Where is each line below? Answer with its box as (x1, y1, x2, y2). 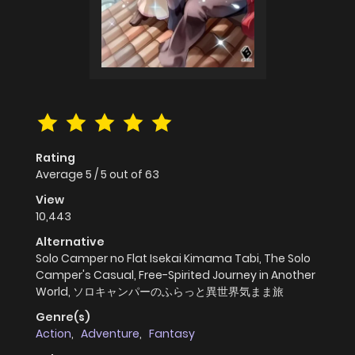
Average (36, 166, 86, 183)
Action (36, 326, 71, 342)
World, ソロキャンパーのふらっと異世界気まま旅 (36, 284, 284, 300)
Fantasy (149, 326, 195, 342)
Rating (36, 150, 75, 166)
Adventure (81, 326, 139, 342)
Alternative (36, 234, 105, 250)
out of (109, 166, 145, 183)
